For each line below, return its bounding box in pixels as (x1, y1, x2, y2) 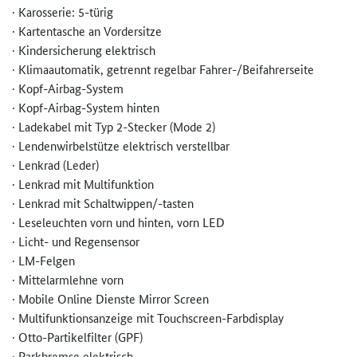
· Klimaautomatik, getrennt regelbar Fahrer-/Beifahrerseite (12, 61, 314, 78)
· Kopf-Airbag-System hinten (12, 99, 159, 116)
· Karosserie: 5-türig (12, 3, 113, 21)
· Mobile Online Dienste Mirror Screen (12, 290, 209, 308)
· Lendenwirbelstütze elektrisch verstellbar (12, 137, 229, 155)
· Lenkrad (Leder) (12, 156, 99, 174)
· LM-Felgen (12, 252, 75, 269)
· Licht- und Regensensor (12, 233, 139, 250)
